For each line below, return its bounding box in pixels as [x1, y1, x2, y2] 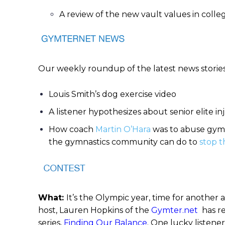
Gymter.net [151, 205, 198, 215]
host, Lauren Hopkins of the [38, 205, 151, 215]
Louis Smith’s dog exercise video [49, 89, 176, 99]
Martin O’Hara [95, 125, 151, 134]
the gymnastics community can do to [49, 137, 199, 147]
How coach [49, 125, 95, 134]
